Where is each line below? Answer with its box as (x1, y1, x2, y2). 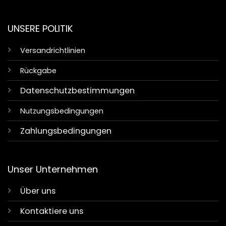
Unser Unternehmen (7, 162, 98, 176)
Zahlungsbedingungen (20, 125, 111, 137)
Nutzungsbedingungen (20, 106, 103, 117)
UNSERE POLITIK (7, 22, 73, 35)
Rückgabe (20, 66, 56, 76)
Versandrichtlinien (20, 45, 85, 56)
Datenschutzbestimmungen (20, 85, 135, 97)
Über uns (20, 185, 55, 197)
